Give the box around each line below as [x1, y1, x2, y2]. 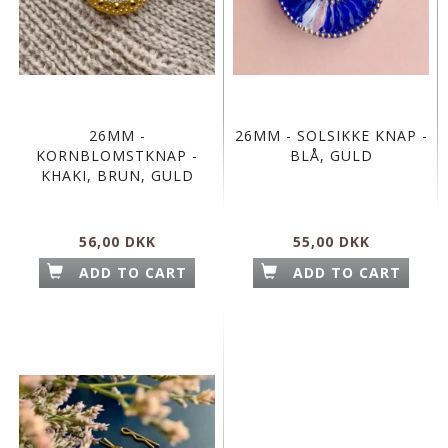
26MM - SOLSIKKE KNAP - [234, 126, 428, 146]
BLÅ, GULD [289, 146, 373, 166]
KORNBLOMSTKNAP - [36, 146, 198, 166]
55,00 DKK [292, 232, 370, 252]
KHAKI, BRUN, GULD [40, 166, 194, 186]
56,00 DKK [78, 232, 156, 252]
